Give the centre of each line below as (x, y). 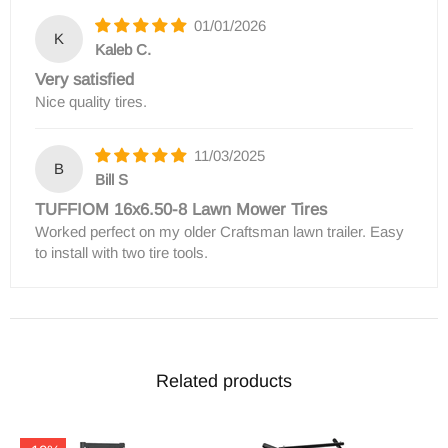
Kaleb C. (123, 50)
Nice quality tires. (91, 101)
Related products (224, 381)
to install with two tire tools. (121, 252)
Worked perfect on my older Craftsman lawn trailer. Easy (219, 231)
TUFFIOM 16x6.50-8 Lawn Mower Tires (181, 209)
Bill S (111, 180)
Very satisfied (84, 79)
